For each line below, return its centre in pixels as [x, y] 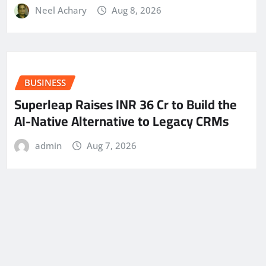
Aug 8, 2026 [137, 10]
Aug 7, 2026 [112, 146]
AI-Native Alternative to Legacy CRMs [121, 121]
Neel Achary [61, 10]
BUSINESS [45, 83]
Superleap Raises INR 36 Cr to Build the [126, 105]
